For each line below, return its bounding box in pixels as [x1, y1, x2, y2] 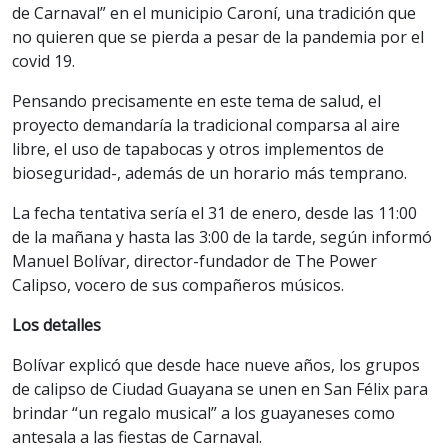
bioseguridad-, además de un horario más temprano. [12, 161, 407, 184]
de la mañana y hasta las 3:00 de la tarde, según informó [12, 225, 432, 248]
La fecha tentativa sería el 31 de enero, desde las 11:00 [12, 201, 417, 224]
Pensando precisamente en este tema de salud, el [12, 89, 381, 112]
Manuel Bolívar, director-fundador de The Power [12, 249, 377, 272]
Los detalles [12, 313, 101, 336]
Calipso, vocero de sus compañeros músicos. [12, 273, 344, 296]
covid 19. [12, 49, 75, 72]
